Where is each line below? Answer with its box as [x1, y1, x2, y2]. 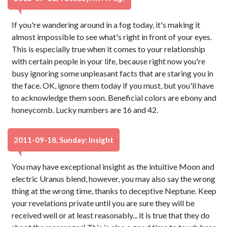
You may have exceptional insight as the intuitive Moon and [12, 162, 215, 171]
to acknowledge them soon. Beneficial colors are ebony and [12, 93, 217, 102]
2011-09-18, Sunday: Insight [14, 135, 113, 144]
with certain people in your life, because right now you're [12, 56, 206, 66]
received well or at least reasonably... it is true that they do [12, 210, 210, 220]
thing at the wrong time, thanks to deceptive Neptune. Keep [12, 186, 217, 196]
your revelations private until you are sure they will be [12, 198, 195, 208]
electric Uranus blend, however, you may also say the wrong [12, 174, 216, 183]
